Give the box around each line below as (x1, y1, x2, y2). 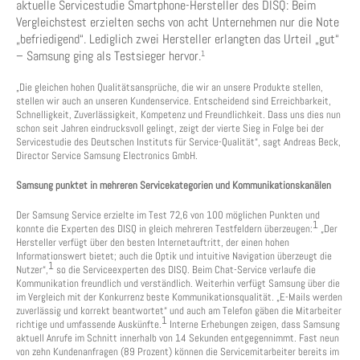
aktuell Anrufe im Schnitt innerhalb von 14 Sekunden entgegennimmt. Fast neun (16, 331, 339, 345)
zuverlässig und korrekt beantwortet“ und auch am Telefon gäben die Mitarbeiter (16, 304, 342, 317)
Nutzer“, (16, 263, 48, 276)
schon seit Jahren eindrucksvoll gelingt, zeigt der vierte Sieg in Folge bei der (16, 121, 324, 135)
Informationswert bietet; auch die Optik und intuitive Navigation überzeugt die (16, 249, 332, 263)
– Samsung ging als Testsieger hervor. (16, 47, 201, 64)
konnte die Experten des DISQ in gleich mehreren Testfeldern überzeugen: (16, 222, 313, 235)
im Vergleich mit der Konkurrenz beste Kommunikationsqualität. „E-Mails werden (16, 290, 342, 304)
